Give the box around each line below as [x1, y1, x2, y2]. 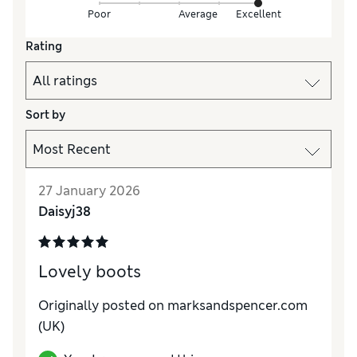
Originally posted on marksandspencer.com [38, 297, 308, 315]
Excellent [235, 7, 281, 21]
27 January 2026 [38, 182, 140, 200]
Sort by [25, 108, 65, 123]
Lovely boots [38, 261, 141, 283]
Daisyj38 [38, 203, 91, 221]
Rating [25, 39, 62, 54]
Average [178, 7, 218, 21]
